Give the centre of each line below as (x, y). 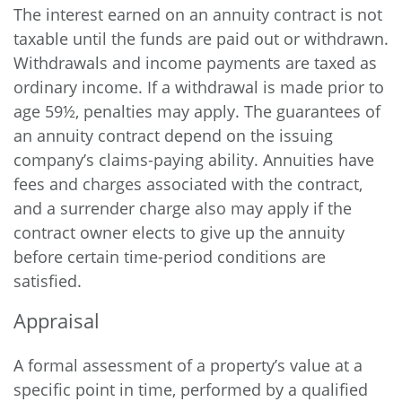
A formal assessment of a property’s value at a (188, 365)
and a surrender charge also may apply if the (183, 208)
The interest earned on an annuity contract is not (198, 14)
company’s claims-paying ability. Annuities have (194, 160)
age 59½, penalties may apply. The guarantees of (197, 111)
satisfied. (48, 281)
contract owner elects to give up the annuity (179, 232)
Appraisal (57, 320)
